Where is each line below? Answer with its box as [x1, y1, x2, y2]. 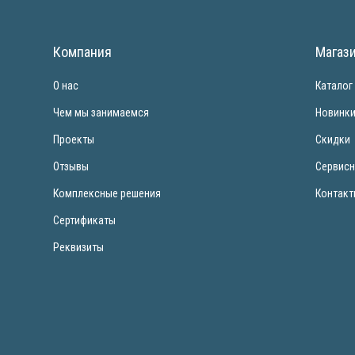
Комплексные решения [53, 187, 162, 200]
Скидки [315, 133, 351, 146]
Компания [53, 44, 113, 60]
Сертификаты [53, 214, 116, 227]
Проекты [53, 133, 95, 146]
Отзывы [53, 160, 90, 173]
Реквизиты [53, 241, 105, 254]
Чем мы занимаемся [53, 106, 150, 119]
